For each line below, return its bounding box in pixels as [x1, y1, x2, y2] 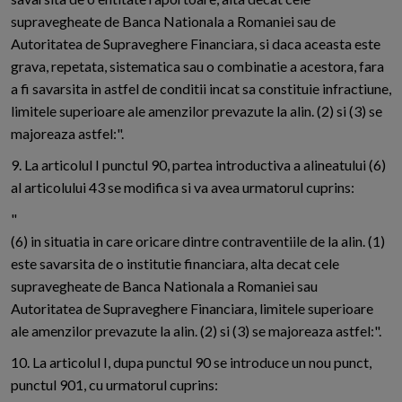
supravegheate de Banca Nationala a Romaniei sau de [11, 13, 336, 31]
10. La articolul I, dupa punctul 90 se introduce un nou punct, [11, 354, 371, 371]
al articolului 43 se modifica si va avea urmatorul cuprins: [11, 179, 354, 197]
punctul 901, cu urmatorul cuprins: [11, 376, 218, 394]
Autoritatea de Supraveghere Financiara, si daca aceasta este [11, 35, 380, 53]
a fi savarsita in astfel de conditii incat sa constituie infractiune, [11, 80, 391, 98]
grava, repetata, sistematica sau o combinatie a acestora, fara [11, 57, 384, 75]
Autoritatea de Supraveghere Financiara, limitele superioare [11, 300, 373, 318]
